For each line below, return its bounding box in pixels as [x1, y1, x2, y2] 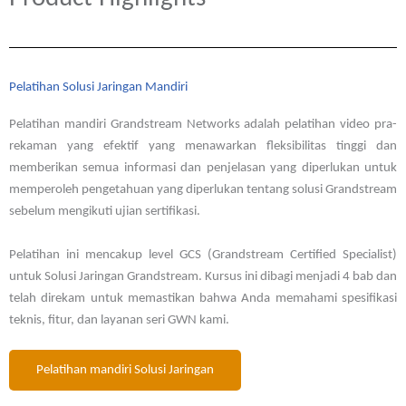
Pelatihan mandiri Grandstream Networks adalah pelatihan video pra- [9, 118, 397, 132]
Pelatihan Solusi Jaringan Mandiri [9, 81, 188, 95]
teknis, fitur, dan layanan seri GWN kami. [9, 314, 229, 328]
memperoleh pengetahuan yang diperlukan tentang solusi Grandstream [9, 183, 397, 198]
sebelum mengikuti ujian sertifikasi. [9, 205, 200, 219]
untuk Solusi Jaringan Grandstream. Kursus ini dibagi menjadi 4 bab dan [9, 270, 397, 285]
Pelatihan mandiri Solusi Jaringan [36, 363, 214, 378]
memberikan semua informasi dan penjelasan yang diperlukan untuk [9, 161, 397, 176]
